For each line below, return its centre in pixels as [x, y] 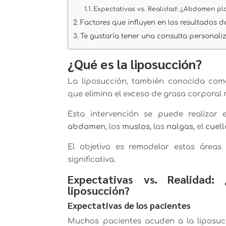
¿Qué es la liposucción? [135, 63]
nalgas [180, 127]
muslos [136, 127]
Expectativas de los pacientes [129, 205]
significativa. [92, 159]
